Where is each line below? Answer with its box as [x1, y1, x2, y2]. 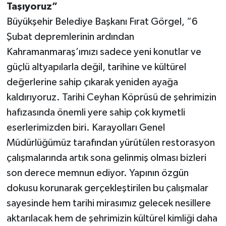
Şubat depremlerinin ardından [6, 31, 134, 42]
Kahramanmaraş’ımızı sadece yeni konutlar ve [6, 46, 201, 57]
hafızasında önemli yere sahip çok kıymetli [6, 107, 185, 118]
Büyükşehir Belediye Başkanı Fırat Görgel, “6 [6, 16, 198, 27]
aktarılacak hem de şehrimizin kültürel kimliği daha [6, 213, 217, 223]
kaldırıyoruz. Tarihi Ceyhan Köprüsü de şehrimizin [6, 92, 216, 102]
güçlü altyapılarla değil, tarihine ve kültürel [6, 62, 186, 72]
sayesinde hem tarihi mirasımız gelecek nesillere [6, 198, 211, 208]
